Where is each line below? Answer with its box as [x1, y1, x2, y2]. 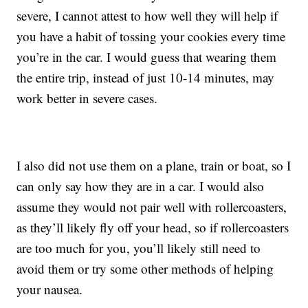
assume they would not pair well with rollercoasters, [16, 198, 287, 216]
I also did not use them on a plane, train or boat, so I [16, 157, 291, 175]
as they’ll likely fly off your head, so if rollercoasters [16, 219, 289, 236]
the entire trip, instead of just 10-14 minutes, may [16, 69, 275, 87]
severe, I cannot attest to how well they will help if [16, 7, 278, 25]
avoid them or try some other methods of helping [16, 260, 274, 278]
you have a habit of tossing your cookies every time [16, 27, 286, 45]
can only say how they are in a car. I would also [16, 177, 265, 195]
